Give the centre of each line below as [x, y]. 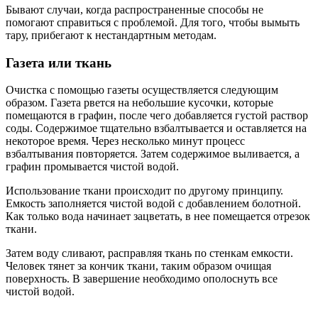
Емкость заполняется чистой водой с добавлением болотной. [153, 204]
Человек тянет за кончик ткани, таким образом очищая [138, 266]
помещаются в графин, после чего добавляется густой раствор [157, 116]
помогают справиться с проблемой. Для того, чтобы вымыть [153, 22]
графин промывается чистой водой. [92, 167]
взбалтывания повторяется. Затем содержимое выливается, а [153, 154]
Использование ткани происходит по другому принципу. [144, 191]
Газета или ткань [59, 62]
